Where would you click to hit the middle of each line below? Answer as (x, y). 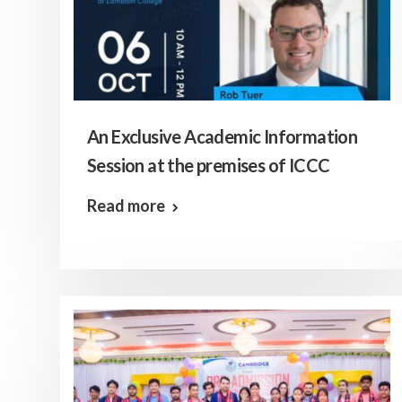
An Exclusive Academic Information (223, 136)
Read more (126, 205)
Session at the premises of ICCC (209, 165)
